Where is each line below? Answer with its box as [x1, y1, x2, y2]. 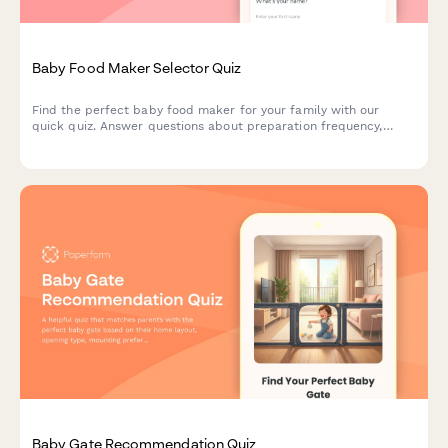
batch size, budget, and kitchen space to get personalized [32, 134, 377, 149]
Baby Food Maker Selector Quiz [32, 59, 242, 77]
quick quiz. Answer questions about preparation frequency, [32, 118, 383, 133]
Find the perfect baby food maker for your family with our [32, 102, 380, 117]
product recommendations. [32, 150, 193, 165]
